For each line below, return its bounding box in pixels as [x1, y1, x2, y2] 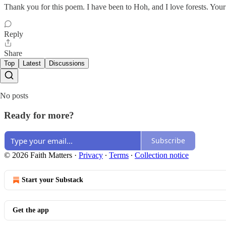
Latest [23, 60, 41, 68]
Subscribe [151, 136, 185, 146]
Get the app [13, 206, 49, 214]
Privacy [79, 150, 103, 159]
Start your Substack [22, 176, 83, 184]
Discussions [49, 60, 85, 68]
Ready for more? [4, 110, 74, 121]
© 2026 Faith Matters [4, 150, 72, 159]
